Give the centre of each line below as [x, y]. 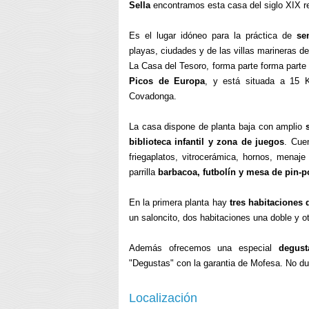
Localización [163, 298]
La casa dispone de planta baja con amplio [217, 127]
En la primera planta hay [179, 202]
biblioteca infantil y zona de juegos [207, 142]
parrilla [143, 172]
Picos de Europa [167, 81]
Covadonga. [153, 96]
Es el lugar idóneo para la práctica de [213, 36]
